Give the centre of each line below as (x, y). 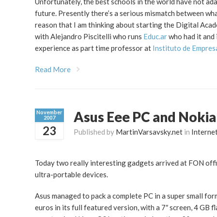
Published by (95, 132)
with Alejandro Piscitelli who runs (89, 37)
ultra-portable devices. (71, 175)
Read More (53, 70)
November (49, 112)
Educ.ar (155, 37)
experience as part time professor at (94, 48)
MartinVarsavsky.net (149, 132)
